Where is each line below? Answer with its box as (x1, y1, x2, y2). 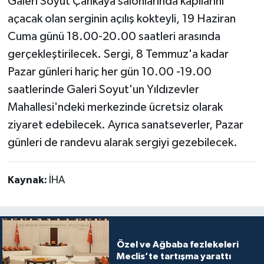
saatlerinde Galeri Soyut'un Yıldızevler (7, 84, 199, 96)
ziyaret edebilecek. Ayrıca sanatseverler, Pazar (7, 119, 243, 131)
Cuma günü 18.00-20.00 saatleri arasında (7, 31, 220, 43)
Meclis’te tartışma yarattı (116, 252, 231, 262)
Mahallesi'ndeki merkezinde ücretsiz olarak (7, 101, 223, 114)
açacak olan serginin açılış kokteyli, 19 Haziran (7, 13, 236, 25)
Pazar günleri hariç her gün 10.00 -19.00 (7, 66, 212, 78)
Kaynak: (7, 175, 49, 186)
